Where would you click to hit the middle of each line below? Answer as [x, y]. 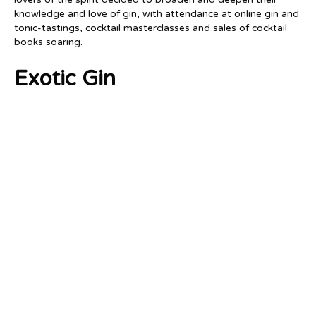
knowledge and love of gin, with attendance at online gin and [157, 13]
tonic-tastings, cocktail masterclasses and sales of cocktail [151, 28]
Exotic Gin [65, 78]
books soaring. [48, 42]
